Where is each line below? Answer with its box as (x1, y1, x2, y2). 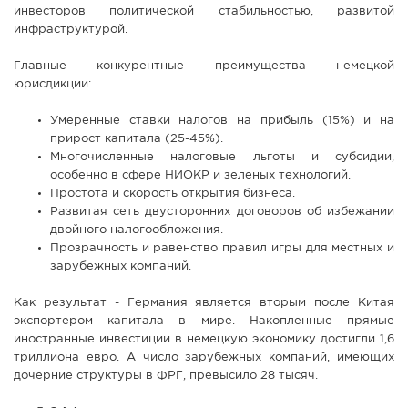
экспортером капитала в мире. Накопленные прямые (14, 316, 394, 327)
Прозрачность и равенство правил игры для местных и (50, 243, 394, 254)
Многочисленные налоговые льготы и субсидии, (50, 152, 394, 163)
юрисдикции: (14, 79, 91, 90)
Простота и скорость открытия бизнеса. (50, 189, 295, 199)
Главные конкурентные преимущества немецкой (14, 61, 394, 72)
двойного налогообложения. (50, 225, 223, 236)
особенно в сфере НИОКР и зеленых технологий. (50, 170, 351, 181)
